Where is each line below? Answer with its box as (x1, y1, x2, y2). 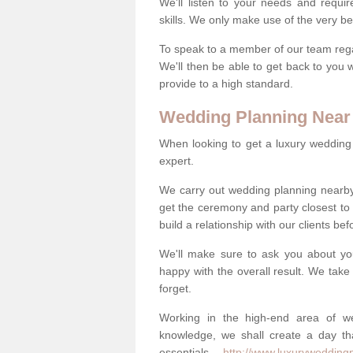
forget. (159, 281, 191, 295)
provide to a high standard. (159, 76, 296, 90)
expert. (159, 154, 194, 167)
